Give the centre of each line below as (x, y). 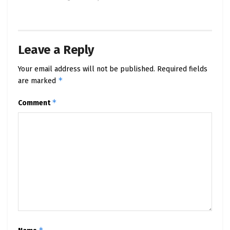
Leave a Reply (56, 50)
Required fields (182, 69)
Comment (35, 103)
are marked (38, 81)
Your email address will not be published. (87, 69)
